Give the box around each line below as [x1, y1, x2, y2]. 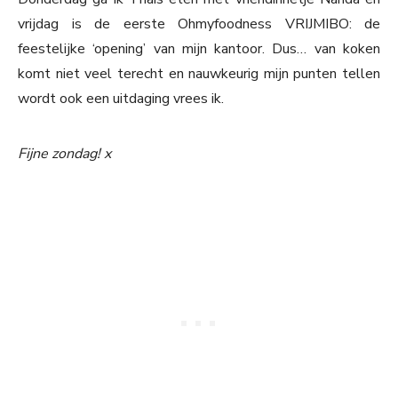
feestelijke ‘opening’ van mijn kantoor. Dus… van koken [18, 39, 380, 60]
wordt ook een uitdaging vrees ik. [18, 89, 224, 109]
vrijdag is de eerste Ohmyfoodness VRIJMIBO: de [18, 14, 380, 35]
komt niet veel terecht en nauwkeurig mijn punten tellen [18, 64, 380, 84]
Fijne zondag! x [18, 144, 111, 164]
